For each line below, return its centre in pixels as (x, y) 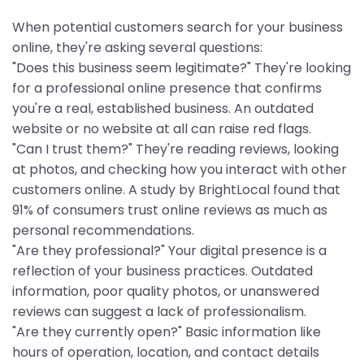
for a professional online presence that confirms (167, 89)
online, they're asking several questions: (137, 48)
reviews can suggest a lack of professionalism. (159, 312)
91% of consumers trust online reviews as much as (170, 210)
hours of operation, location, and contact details (166, 353)
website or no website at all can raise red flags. (162, 129)
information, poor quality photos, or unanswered (166, 292)
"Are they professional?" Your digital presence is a (169, 251)
